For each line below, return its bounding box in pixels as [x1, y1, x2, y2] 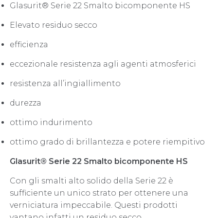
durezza [10, 98, 41, 108]
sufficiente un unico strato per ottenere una [10, 188, 188, 198]
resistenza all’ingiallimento [10, 78, 121, 88]
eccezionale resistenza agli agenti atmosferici [10, 59, 196, 69]
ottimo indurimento [10, 117, 92, 127]
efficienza [10, 39, 48, 49]
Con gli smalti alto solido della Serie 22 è [10, 176, 173, 185]
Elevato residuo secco [10, 20, 97, 30]
